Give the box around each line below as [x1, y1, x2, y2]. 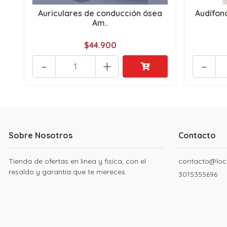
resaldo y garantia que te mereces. [9, 167, 127, 177]
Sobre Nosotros [9, 130, 72, 141]
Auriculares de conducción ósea [38, 8, 163, 19]
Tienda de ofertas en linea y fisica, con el [9, 157, 146, 166]
